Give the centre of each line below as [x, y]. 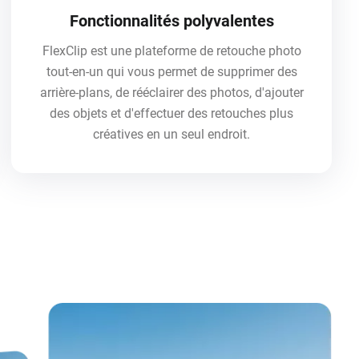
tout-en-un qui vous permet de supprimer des [171, 71]
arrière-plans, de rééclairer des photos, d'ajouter [171, 92]
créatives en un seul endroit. [171, 134]
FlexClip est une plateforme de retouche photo [171, 50]
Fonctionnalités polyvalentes [171, 20]
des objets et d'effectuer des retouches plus [171, 113]
